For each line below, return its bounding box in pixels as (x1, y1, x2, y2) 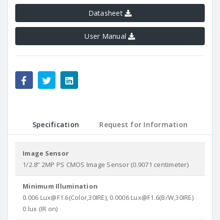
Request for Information (99, 120, 188, 129)
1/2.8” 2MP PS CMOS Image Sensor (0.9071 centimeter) (23, 160, 189, 169)
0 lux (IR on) (23, 204, 58, 213)
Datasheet (88, 8, 125, 18)
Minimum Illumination (23, 182, 98, 191)
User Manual (84, 31, 129, 41)
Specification (32, 120, 80, 129)
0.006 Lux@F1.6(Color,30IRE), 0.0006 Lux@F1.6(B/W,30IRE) (23, 193, 193, 202)
